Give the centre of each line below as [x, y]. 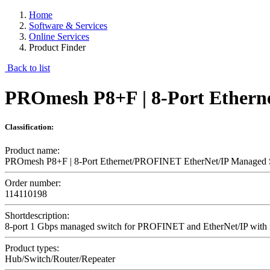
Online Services [59, 37]
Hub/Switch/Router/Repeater [60, 259]
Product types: [32, 248]
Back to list [27, 68]
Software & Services [68, 26]
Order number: [33, 183]
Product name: [32, 151]
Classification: [29, 127]
